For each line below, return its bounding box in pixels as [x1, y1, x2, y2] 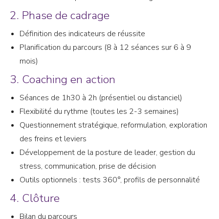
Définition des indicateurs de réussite [20, 28, 145, 39]
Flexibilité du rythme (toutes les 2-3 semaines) [20, 106, 179, 117]
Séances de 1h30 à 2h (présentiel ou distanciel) [20, 92, 182, 103]
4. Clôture [10, 190, 60, 206]
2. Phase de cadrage [10, 7, 109, 23]
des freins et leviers [20, 133, 87, 144]
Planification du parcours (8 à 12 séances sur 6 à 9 [20, 42, 191, 53]
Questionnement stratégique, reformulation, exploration [20, 119, 207, 131]
